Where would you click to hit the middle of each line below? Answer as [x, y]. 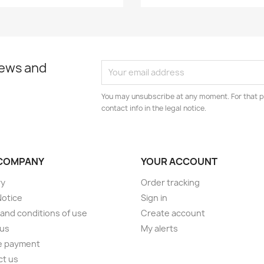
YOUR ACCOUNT [179, 161]
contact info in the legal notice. [154, 108]
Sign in [154, 197]
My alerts [159, 228]
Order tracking [170, 182]
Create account [173, 213]
